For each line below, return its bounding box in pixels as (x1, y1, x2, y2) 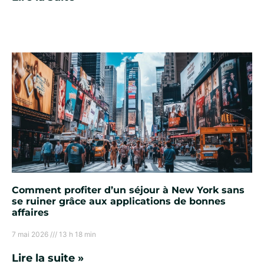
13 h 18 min (57, 229, 96, 239)
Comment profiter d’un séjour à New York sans (12, 184, 245, 196)
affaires (12, 206, 49, 218)
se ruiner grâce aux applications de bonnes (12, 195, 226, 207)
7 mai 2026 (12, 229, 50, 239)
